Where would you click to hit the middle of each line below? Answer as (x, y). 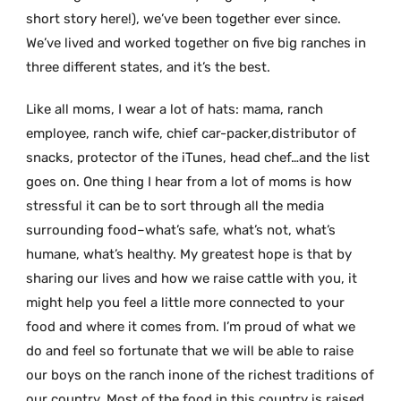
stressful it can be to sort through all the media (175, 205)
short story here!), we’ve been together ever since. (184, 18)
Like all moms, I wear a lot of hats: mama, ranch (175, 109)
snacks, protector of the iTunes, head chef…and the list (198, 157)
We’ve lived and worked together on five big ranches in (196, 43)
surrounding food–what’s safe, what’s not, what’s (181, 230)
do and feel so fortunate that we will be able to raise (190, 350)
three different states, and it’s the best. (149, 67)
